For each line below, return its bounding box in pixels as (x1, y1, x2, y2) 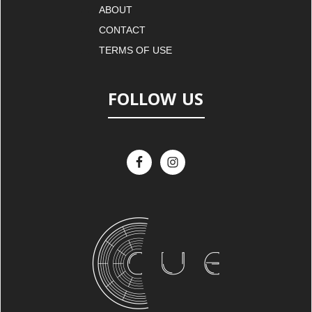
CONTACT (98, 24, 146, 36)
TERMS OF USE (98, 44, 172, 56)
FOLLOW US (107, 86, 203, 110)
